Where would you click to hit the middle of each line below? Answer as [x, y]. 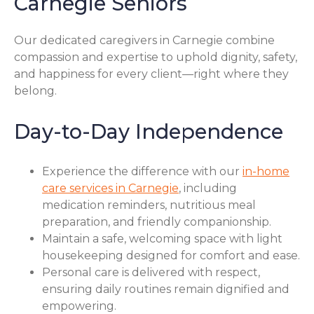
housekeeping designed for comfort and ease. [171, 256]
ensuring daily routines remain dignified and [166, 289]
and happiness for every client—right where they [151, 74]
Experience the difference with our [142, 172]
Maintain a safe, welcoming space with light [162, 239]
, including [208, 189]
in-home [266, 172]
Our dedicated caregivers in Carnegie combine [144, 40]
